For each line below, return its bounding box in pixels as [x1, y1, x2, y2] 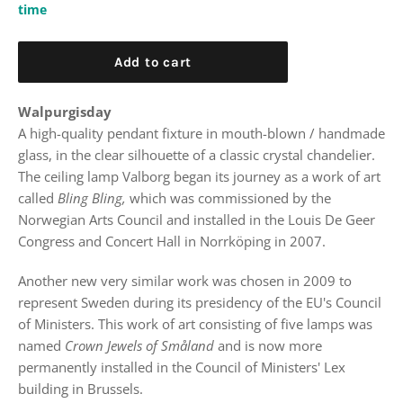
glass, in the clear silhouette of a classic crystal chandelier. [18, 146, 375, 164]
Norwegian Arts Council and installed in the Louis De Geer [18, 210, 375, 228]
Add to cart [113, 54, 193, 70]
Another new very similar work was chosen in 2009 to [18, 272, 352, 290]
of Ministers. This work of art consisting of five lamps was [18, 315, 372, 333]
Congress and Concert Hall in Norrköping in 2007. [18, 232, 326, 250]
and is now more [214, 336, 322, 354]
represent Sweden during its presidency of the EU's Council [18, 293, 381, 311]
